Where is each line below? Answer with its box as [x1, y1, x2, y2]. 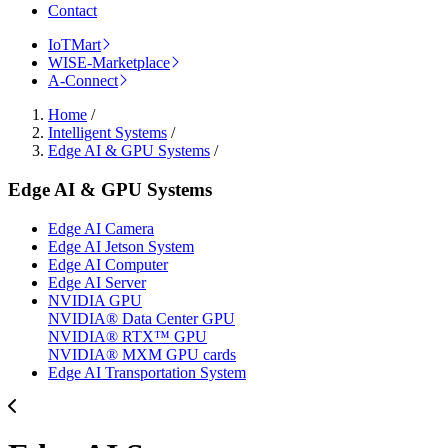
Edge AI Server [48, 273, 146, 291]
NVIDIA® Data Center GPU [48, 309, 235, 327]
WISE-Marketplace [48, 54, 170, 72]
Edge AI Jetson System [48, 237, 194, 255]
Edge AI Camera [48, 219, 154, 237]
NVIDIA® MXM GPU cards [48, 345, 236, 363]
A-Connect [48, 72, 118, 90]
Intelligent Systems [48, 124, 167, 142]
